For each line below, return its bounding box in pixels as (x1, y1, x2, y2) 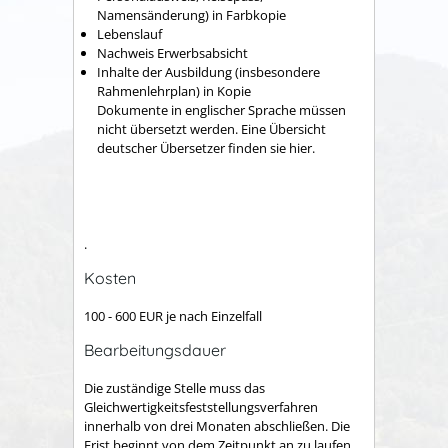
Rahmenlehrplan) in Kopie (97, 81, 251, 100)
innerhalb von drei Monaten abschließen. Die (84, 417, 350, 436)
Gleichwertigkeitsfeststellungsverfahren (84, 398, 318, 417)
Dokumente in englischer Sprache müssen (97, 100, 346, 119)
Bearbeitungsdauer (84, 339, 226, 360)
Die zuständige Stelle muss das (84, 379, 265, 398)
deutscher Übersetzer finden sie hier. (97, 138, 315, 157)
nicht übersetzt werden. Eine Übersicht (97, 119, 326, 138)
